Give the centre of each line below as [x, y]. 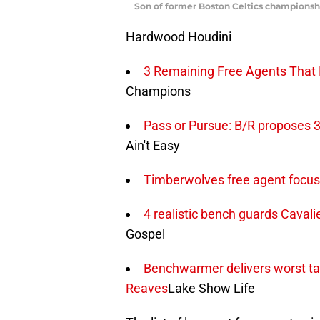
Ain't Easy [153, 145]
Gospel [145, 234]
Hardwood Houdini [179, 36]
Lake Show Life [211, 288]
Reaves [147, 288]
